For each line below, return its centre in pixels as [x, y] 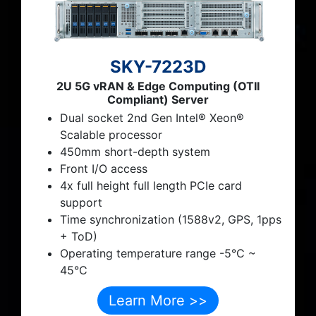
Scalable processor [111, 135]
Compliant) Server [158, 100]
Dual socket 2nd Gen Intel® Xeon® [152, 118]
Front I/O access [104, 169]
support [81, 203]
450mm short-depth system [135, 152]
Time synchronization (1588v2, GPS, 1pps [171, 220]
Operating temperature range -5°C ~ [158, 254]
